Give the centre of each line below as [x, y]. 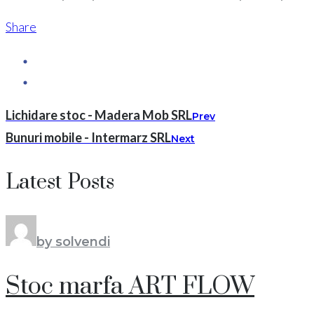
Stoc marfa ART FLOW [130, 286]
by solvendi [73, 242]
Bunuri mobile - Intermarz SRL [88, 138]
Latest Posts [60, 183]
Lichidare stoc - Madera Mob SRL [99, 115]
